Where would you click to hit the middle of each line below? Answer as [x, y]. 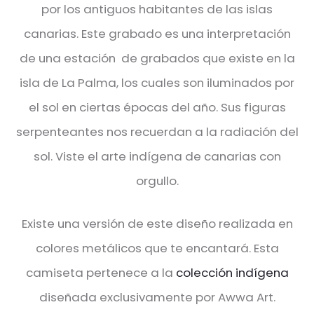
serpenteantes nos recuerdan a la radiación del [157, 132]
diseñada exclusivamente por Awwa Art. [157, 297]
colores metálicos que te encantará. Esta [157, 248]
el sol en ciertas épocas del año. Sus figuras [157, 108]
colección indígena [231, 272]
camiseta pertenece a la [99, 272]
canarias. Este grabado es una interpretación [157, 34]
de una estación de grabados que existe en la [157, 59]
